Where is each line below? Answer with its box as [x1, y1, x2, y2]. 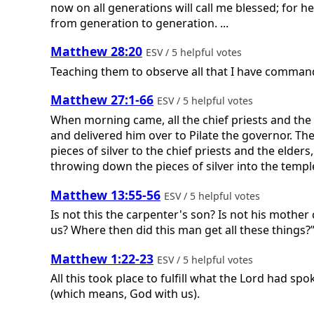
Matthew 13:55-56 [50, 186, 161, 203]
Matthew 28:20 [50, 43, 142, 60]
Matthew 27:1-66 [50, 91, 153, 109]
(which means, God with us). [50, 286, 200, 302]
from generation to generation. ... [50, 15, 228, 31]
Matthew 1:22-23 [50, 250, 153, 267]
